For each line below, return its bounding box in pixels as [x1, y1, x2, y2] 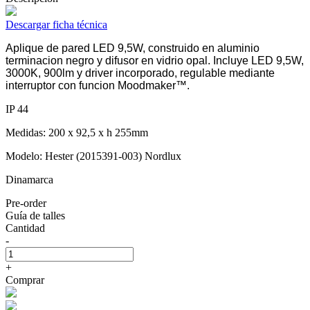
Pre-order [6, 197, 46, 209]
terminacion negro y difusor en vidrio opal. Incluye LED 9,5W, [6, 54, 304, 66]
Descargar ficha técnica [6, 18, 107, 30]
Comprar [6, 273, 44, 286]
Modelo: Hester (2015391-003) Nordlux [6, 149, 181, 162]
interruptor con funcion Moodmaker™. [6, 79, 190, 91]
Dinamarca [6, 173, 53, 185]
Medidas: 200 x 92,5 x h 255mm [6, 126, 148, 138]
